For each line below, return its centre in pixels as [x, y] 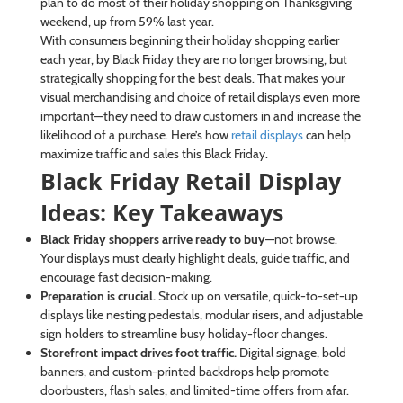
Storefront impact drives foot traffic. [138, 352]
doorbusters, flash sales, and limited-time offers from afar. [194, 390]
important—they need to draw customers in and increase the [200, 116]
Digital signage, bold [291, 352]
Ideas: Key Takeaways [161, 212]
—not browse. [301, 239]
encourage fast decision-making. [126, 277]
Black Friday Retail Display [190, 180]
